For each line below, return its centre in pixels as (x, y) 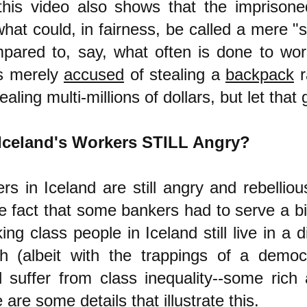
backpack (260, 74)
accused (94, 74)
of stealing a (175, 74)
